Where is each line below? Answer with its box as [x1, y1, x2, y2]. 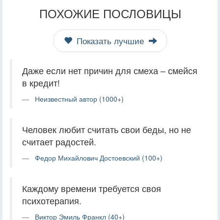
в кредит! [22, 76, 60, 89]
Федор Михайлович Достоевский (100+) [35, 152, 163, 163]
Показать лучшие [74, 34, 146, 47]
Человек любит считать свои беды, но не [22, 123, 191, 136]
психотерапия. [22, 194, 82, 207]
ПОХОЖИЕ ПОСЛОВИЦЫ [39, 4, 181, 22]
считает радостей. [22, 135, 96, 148]
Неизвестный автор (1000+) [35, 93, 124, 104]
